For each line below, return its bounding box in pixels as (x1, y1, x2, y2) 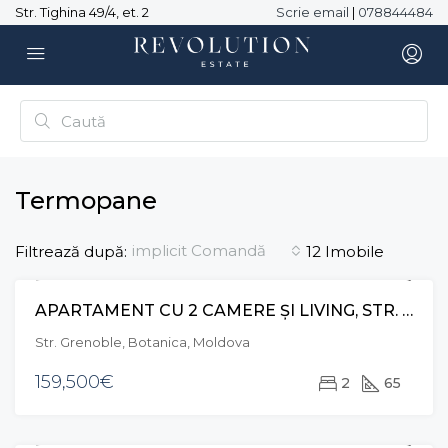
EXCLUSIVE (350, 305, 408, 318)
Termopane (15, 186, 157, 215)
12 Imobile (306, 241, 384, 261)
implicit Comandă (132, 241, 266, 260)
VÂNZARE (283, 305, 337, 318)
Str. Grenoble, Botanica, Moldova (35, 334, 250, 350)
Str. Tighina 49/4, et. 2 (15, 4, 149, 20)
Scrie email (276, 4, 349, 20)
